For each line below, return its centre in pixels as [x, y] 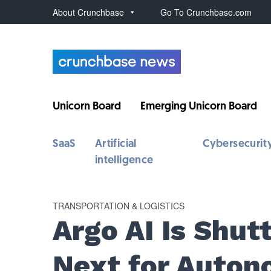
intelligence [124, 161]
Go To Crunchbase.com [206, 12]
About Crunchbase [89, 12]
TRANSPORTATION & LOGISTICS [119, 206]
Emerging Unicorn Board [199, 107]
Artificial [116, 144]
